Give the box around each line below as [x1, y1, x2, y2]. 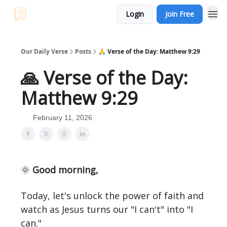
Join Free [165, 9, 194, 19]
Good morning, [30, 164, 98, 176]
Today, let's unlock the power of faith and [21, 190, 204, 202]
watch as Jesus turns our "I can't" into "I [21, 203, 193, 215]
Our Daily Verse [21, 47, 68, 56]
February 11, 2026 [33, 113, 92, 122]
